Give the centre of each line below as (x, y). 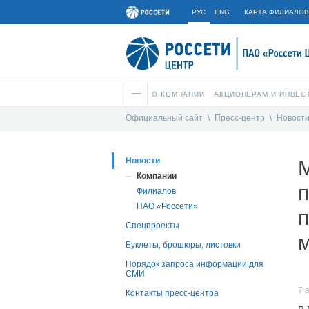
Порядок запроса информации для (195, 265)
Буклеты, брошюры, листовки (183, 245)
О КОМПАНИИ (178, 94)
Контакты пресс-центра (172, 293)
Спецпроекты (152, 226)
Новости (143, 161)
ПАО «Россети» (167, 207)
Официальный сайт (164, 118)
